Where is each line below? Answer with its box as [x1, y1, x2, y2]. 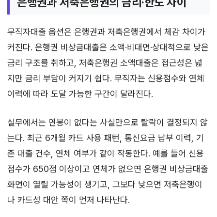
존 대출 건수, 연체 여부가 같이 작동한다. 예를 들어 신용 [7, 148, 204, 158]
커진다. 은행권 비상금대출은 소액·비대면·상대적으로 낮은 [7, 42, 209, 52]
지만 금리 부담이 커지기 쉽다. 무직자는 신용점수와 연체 [7, 73, 204, 83]
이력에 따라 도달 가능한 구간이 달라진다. [7, 89, 153, 99]
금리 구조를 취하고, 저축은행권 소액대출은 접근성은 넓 [7, 58, 202, 68]
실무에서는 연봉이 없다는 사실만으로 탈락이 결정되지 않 [7, 117, 208, 127]
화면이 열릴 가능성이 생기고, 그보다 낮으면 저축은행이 [7, 179, 202, 189]
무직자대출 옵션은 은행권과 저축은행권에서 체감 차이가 [7, 27, 205, 37]
